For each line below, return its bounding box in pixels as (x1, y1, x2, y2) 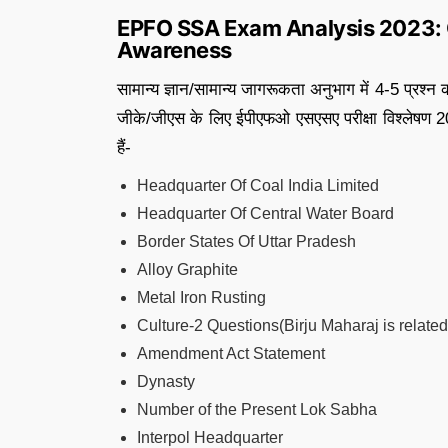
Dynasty (137, 373, 195, 390)
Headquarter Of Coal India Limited (137, 177, 379, 194)
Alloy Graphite (137, 261, 238, 278)
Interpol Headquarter (137, 429, 283, 446)
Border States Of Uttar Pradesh (137, 233, 356, 250)
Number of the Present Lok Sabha (137, 401, 377, 418)
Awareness (117, 37, 233, 63)
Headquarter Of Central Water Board (137, 205, 394, 222)
